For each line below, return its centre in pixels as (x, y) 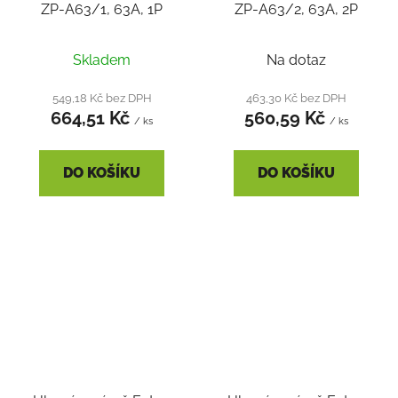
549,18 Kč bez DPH (102, 97)
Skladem (102, 60)
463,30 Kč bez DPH (296, 97)
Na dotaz (296, 60)
